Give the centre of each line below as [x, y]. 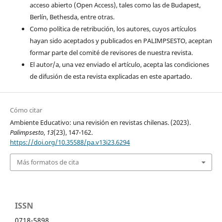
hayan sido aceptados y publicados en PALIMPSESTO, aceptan [121, 40]
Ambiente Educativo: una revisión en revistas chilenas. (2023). [100, 123]
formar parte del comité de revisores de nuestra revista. [111, 52]
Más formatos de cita [48, 162]
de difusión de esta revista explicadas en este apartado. [111, 76]
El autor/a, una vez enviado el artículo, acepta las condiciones [119, 64]
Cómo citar [26, 110]
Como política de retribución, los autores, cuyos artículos [113, 28]
